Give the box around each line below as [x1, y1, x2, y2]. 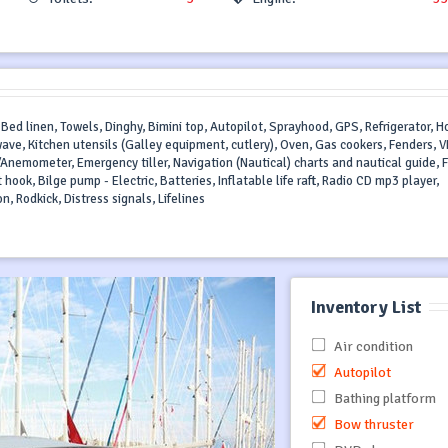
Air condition [330, 337, 413, 355]
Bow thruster [330, 415, 414, 433]
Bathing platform [330, 389, 436, 407]
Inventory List [310, 295, 421, 318]
